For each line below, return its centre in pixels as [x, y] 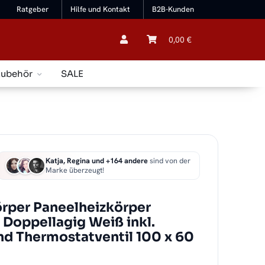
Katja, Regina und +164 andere [97, 161]
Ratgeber [33, 9]
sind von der [169, 161]
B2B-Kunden [173, 9]
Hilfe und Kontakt [101, 9]
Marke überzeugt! [75, 170]
